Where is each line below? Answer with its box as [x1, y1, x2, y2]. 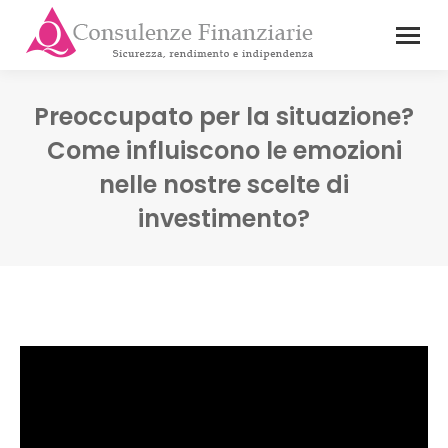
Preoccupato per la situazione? [34, 100, 414, 133]
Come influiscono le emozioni [46, 134, 402, 167]
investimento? [138, 202, 310, 235]
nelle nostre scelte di [99, 168, 349, 201]
